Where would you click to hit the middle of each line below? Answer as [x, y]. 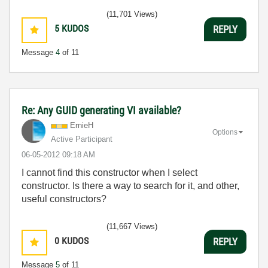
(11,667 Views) [132, 226]
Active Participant [82, 139]
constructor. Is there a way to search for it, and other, [130, 186]
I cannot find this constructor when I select [109, 173]
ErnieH [82, 125]
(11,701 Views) [132, 14]
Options [225, 132]
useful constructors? [64, 199]
